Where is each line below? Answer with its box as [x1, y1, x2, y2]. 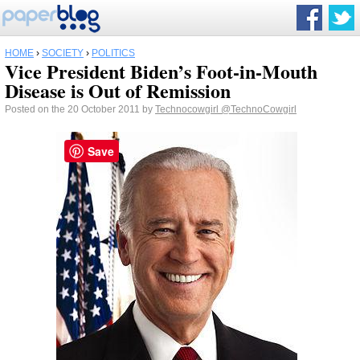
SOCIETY [42, 47, 84, 59]
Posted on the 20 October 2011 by [5, 104, 155, 115]
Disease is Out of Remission [5, 76, 231, 104]
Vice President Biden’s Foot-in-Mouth [5, 57, 317, 85]
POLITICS [92, 47, 135, 59]
